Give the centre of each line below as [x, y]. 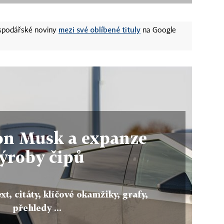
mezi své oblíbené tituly [99, 29]
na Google [158, 30]
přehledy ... [37, 208]
